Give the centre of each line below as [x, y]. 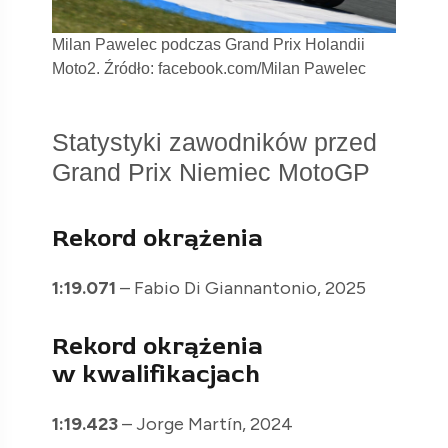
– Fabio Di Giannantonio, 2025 [241, 288]
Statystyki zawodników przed [214, 142]
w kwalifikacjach [156, 375]
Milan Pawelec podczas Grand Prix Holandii [208, 45]
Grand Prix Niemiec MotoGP [211, 172]
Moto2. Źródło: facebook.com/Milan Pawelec [209, 69]
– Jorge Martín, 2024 [207, 424]
